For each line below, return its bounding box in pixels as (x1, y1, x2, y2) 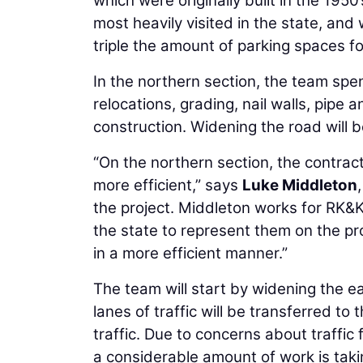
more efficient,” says (93, 175, 242, 194)
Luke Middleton (242, 175, 357, 194)
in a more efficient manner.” (93, 243, 288, 263)
